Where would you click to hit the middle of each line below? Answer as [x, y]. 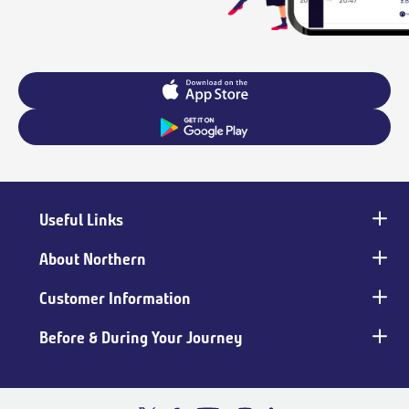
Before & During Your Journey [142, 338]
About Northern [93, 260]
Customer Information [115, 299]
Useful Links [82, 220]
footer [39, 257]
